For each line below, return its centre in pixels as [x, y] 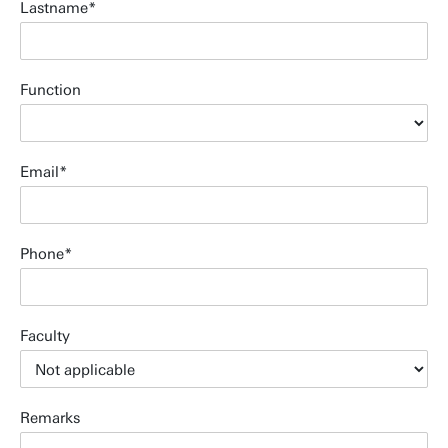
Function [50, 90]
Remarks [50, 418]
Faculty [45, 336]
